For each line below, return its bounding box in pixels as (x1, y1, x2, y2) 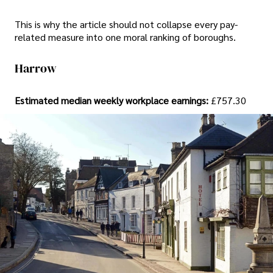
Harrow (15, 60, 57, 77)
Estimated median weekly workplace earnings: (15, 93, 211, 107)
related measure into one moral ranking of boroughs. (15, 30, 236, 43)
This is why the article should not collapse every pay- (15, 17, 238, 30)
